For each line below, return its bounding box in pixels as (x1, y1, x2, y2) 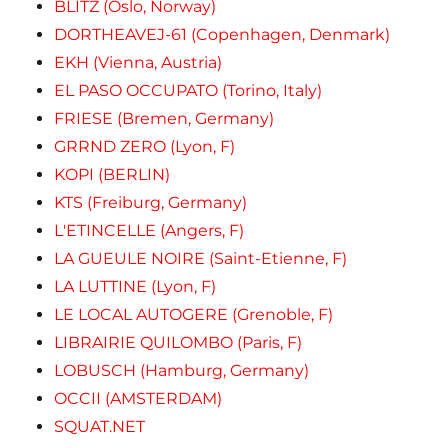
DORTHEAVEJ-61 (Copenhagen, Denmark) (54, 24, 391, 44)
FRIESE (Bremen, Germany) (54, 108, 275, 128)
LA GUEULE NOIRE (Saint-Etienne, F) (54, 248, 348, 268)
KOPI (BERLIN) (54, 164, 171, 184)
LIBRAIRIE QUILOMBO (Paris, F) (54, 332, 303, 352)
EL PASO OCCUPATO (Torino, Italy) (54, 80, 323, 100)
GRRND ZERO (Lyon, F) (54, 136, 236, 156)
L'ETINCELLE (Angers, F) (54, 220, 245, 240)
